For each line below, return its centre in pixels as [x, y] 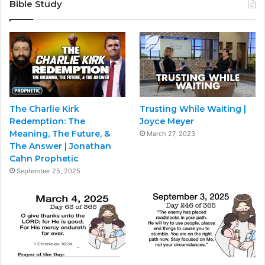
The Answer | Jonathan [60, 146]
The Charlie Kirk [44, 109]
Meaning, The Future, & [60, 134]
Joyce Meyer [167, 122]
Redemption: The [47, 122]
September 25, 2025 [49, 171]
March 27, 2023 [171, 134]
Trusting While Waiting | [193, 109]
